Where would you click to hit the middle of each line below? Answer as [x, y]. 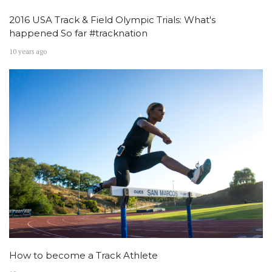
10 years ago [28, 51]
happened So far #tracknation [78, 33]
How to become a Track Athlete [83, 255]
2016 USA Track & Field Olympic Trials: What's [112, 19]
